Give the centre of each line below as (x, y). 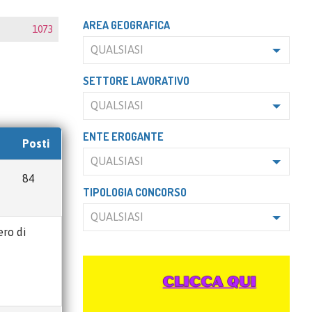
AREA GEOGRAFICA (126, 25)
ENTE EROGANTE (123, 136)
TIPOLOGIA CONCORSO (134, 192)
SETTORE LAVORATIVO (136, 81)
